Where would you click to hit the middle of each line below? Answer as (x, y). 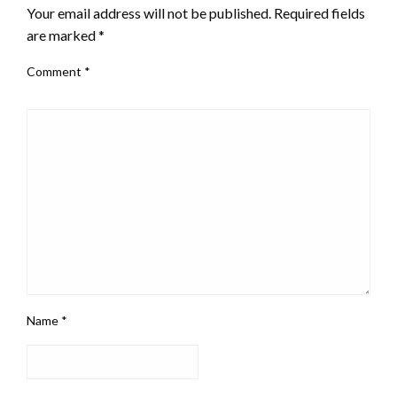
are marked (62, 35)
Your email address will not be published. (149, 12)
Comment (55, 71)
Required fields (319, 12)
